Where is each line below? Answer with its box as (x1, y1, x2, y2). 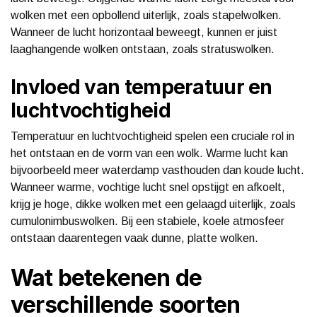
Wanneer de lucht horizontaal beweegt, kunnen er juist (11, 25, 277, 38)
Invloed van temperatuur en (11, 74, 272, 99)
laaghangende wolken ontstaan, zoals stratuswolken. (11, 42, 275, 55)
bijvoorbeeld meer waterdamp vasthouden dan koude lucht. (11, 163, 304, 176)
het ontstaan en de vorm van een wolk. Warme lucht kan (11, 146, 288, 159)
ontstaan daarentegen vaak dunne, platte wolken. (11, 231, 258, 244)
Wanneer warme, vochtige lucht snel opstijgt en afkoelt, (11, 180, 285, 193)
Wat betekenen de (11, 263, 202, 292)
